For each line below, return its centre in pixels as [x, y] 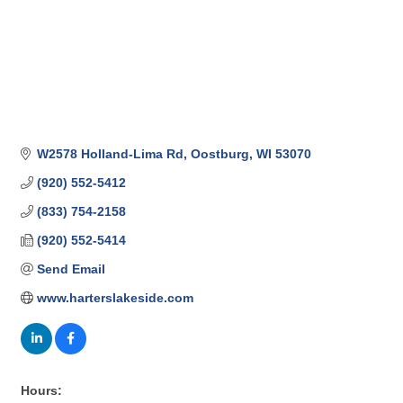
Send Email [71, 269]
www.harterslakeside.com [115, 298]
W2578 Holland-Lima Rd [110, 154]
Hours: [41, 391]
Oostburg [219, 154]
